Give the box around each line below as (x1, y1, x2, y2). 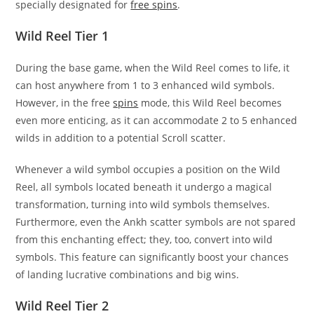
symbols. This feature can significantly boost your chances (15, 250, 289, 264)
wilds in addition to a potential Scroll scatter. (15, 131, 226, 144)
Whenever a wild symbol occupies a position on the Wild (15, 163, 281, 176)
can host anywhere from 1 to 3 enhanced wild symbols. (15, 78, 275, 92)
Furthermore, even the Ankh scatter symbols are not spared (15, 215, 296, 228)
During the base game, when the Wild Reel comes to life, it (15, 61, 290, 74)
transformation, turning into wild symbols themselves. (15, 198, 271, 211)
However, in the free (15, 96, 114, 109)
